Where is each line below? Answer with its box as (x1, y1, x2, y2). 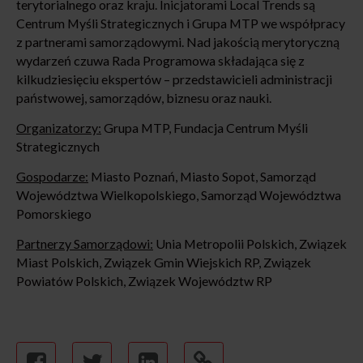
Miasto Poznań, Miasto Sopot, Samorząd (88, 169, 316, 185)
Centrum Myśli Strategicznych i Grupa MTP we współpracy (16, 15, 345, 32)
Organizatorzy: (16, 120, 101, 136)
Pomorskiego (16, 206, 92, 222)
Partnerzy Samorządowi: (16, 236, 153, 252)
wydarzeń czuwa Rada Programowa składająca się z (16, 53, 305, 69)
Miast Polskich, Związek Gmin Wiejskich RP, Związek (16, 254, 311, 271)
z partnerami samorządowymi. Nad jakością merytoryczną (16, 34, 340, 50)
